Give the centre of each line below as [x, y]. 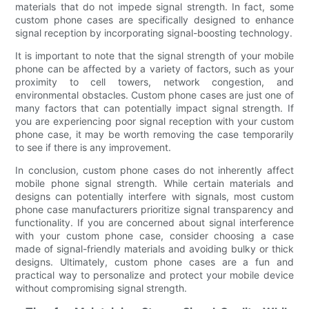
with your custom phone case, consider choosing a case [154, 235]
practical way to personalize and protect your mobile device [154, 275]
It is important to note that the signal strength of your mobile [154, 55]
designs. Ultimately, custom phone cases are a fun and [154, 261]
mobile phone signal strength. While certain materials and [154, 183]
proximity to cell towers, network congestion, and [154, 81]
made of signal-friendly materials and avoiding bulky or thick [154, 248]
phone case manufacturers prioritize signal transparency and [154, 209]
